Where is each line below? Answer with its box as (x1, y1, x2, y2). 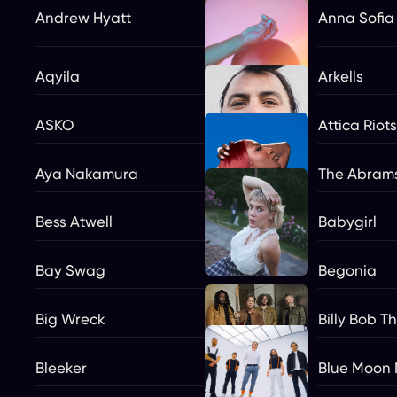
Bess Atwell (35, 213, 113, 231)
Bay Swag (35, 261, 105, 279)
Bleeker (35, 358, 87, 377)
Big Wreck (35, 309, 105, 328)
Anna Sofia (317, 8, 394, 27)
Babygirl (317, 213, 377, 231)
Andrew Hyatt (35, 8, 131, 27)
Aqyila (35, 67, 80, 85)
